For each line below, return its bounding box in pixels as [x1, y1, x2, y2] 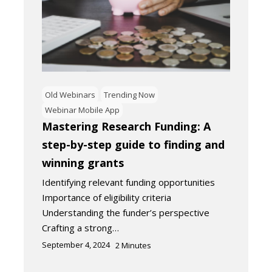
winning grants [42, 155, 124, 171]
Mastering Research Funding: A [42, 119, 211, 134]
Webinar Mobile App [45, 104, 120, 116]
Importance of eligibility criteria [42, 191, 171, 204]
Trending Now [104, 89, 155, 101]
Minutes [121, 240, 151, 251]
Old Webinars [45, 89, 95, 101]
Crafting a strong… [42, 222, 119, 234]
